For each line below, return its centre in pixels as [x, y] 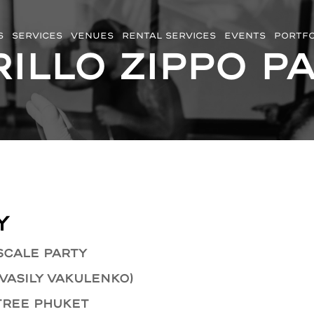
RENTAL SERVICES [169, 35]
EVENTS [245, 35]
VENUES [92, 35]
